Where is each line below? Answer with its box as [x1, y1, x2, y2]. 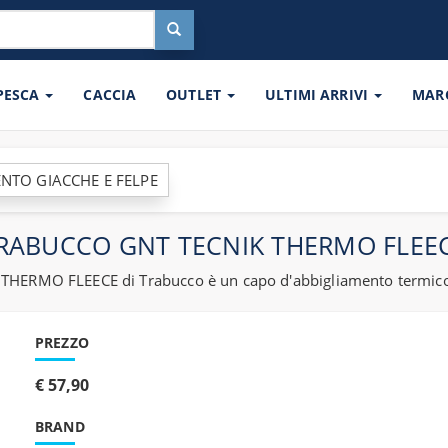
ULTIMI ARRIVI [265, 85, 373, 104]
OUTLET [166, 85, 226, 104]
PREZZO [35, 333, 89, 352]
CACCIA [83, 85, 137, 104]
